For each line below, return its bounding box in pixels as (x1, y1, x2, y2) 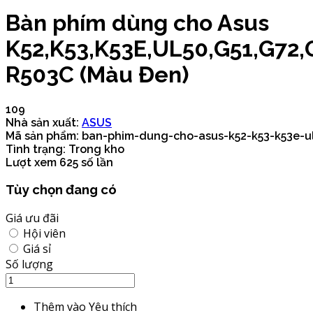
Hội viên (23, 226, 66, 242)
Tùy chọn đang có (6, 182, 117, 198)
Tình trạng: (6, 142, 66, 156)
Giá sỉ (23, 241, 51, 257)
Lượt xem (6, 155, 57, 169)
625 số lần (59, 155, 113, 169)
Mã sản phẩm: (6, 129, 82, 143)
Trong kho (68, 142, 124, 156)
